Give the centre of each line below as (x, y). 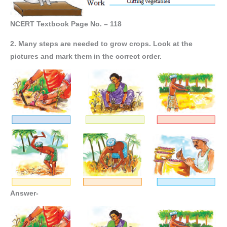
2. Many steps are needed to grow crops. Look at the (101, 44)
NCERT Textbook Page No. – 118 (66, 24)
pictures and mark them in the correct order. (86, 56)
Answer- (24, 193)
